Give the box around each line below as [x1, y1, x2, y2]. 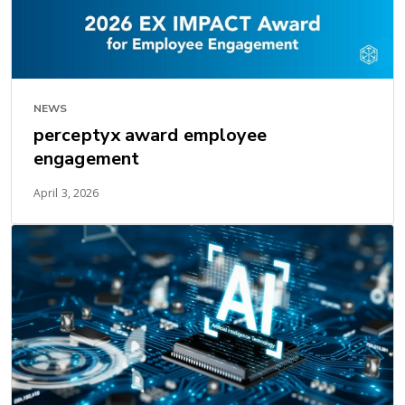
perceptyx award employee [33, 122, 268, 147]
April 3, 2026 [33, 184, 99, 201]
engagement [33, 146, 139, 171]
